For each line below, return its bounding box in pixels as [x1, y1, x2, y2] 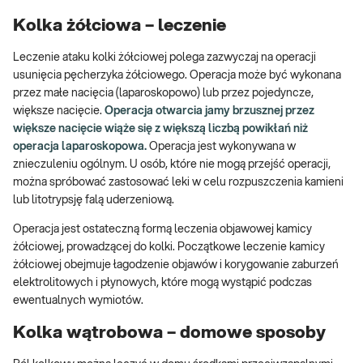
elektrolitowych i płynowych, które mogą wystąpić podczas [13, 277, 312, 289]
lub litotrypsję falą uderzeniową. [13, 194, 174, 207]
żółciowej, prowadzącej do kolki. [13, 241, 175, 254]
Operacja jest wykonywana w [149, 141, 296, 153]
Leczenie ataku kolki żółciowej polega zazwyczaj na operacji [13, 52, 316, 64]
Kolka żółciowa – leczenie [13, 16, 226, 34]
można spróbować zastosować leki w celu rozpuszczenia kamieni [13, 177, 344, 189]
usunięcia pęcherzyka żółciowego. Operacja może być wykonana [13, 70, 341, 82]
